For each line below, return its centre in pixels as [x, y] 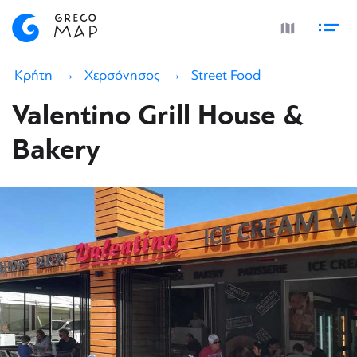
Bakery [56, 150]
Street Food [226, 75]
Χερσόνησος [122, 75]
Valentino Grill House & [158, 116]
